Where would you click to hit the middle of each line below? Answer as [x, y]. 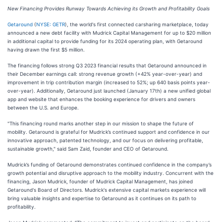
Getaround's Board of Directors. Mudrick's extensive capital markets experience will [107, 190]
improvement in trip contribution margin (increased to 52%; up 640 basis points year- [109, 82]
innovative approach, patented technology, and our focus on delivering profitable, [105, 140]
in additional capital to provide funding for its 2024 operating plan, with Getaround [105, 41]
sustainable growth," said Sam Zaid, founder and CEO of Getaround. [88, 149]
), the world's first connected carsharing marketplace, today [137, 24]
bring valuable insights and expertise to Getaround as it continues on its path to [102, 198]
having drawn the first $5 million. [46, 50]
